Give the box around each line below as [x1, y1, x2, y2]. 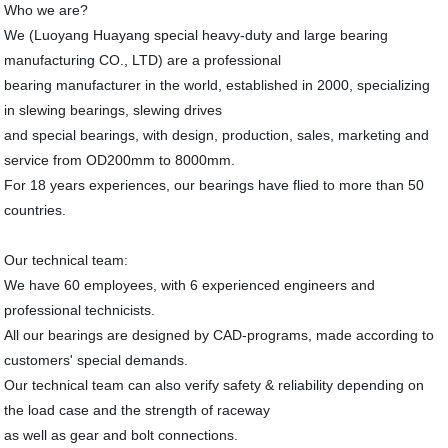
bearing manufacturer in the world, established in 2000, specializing [4, 77, 431, 94]
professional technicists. [4, 302, 156, 319]
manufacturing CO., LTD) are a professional [4, 52, 282, 69]
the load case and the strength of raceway [4, 402, 271, 419]
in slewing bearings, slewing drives [4, 102, 223, 119]
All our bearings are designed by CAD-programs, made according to [4, 327, 435, 344]
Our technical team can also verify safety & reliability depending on [4, 377, 425, 394]
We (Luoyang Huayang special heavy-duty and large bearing [4, 27, 389, 44]
